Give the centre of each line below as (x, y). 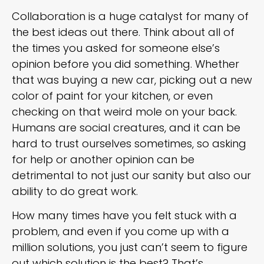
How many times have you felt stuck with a (124, 215)
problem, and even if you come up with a (121, 231)
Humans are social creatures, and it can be (126, 127)
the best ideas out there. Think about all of (123, 32)
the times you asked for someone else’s (116, 48)
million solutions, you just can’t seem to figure (130, 247)
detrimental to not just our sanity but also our (131, 175)
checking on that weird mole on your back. (124, 111)
